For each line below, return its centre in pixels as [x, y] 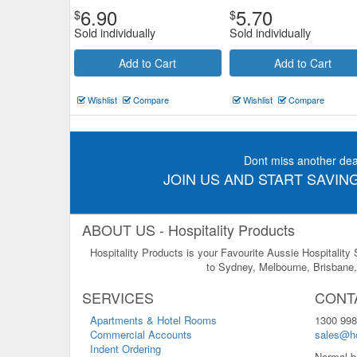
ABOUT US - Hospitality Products [188, 229]
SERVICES [118, 297]
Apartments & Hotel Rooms [153, 320]
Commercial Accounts [141, 334]
